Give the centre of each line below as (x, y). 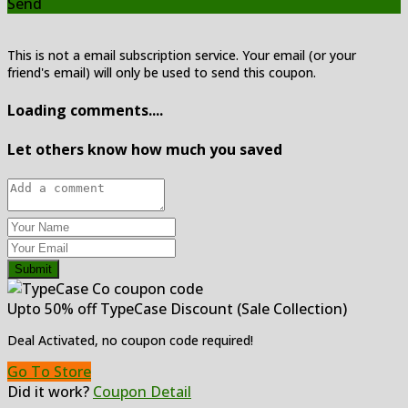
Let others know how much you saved (145, 150)
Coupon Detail (142, 392)
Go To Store (49, 372)
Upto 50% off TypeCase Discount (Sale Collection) (177, 309)
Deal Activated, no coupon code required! (130, 341)
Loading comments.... (85, 110)
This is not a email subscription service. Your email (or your (182, 55)
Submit (33, 270)
